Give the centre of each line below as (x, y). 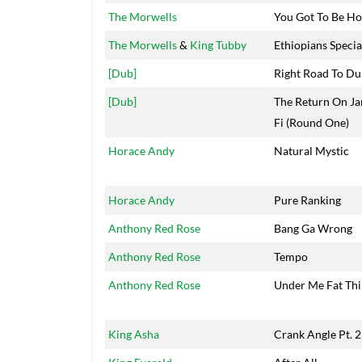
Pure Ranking (307, 200)
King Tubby (218, 45)
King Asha (134, 335)
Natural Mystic (311, 151)
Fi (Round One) (311, 123)
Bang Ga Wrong (313, 229)
